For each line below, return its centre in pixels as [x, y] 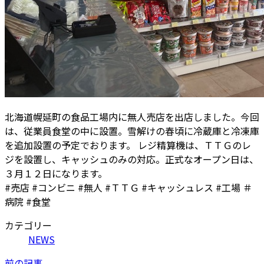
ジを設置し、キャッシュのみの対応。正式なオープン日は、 [132, 159]
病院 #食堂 [28, 202]
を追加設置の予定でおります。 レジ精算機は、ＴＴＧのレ [128, 145]
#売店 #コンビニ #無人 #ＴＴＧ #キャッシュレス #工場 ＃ [128, 188]
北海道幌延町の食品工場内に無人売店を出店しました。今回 [132, 117]
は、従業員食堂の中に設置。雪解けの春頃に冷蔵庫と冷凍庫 [132, 131]
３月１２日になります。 [56, 174]
